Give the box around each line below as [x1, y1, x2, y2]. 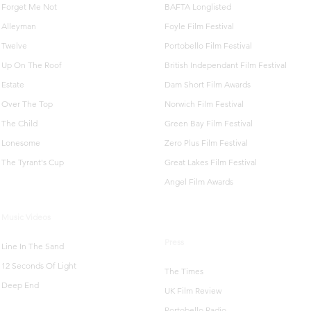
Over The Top [1, 99, 53, 109]
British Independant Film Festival [165, 60, 287, 70]
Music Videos [1, 212, 51, 222]
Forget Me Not [1, 1, 57, 12]
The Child [1, 118, 37, 128]
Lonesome [1, 137, 40, 148]
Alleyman [1, 21, 36, 31]
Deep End [1, 280, 39, 290]
